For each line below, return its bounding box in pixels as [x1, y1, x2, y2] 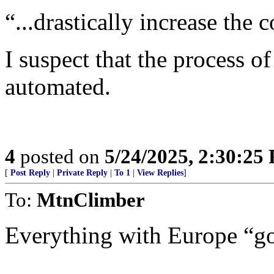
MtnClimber [37, 188, 145, 211]
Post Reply [10, 168, 50, 177]
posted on [15, 145, 105, 168]
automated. [5, 73, 111, 100]
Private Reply [57, 168, 108, 177]
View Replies [137, 168, 183, 177]
